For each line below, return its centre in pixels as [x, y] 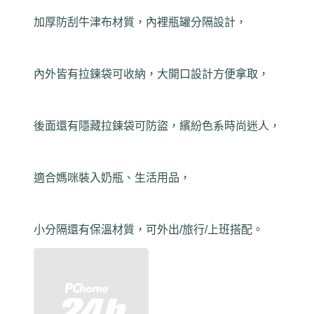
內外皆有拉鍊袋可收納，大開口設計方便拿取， [151, 74]
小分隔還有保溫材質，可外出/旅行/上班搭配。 [149, 230]
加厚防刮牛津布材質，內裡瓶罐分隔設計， [140, 22]
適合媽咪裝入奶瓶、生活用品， [112, 178]
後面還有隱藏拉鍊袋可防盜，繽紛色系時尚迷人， [157, 126]
